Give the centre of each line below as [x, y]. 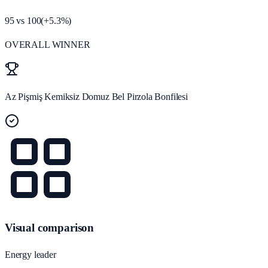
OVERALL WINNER [48, 45]
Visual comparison [50, 228]
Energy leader [31, 254]
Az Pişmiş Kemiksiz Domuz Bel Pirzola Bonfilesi [96, 97]
